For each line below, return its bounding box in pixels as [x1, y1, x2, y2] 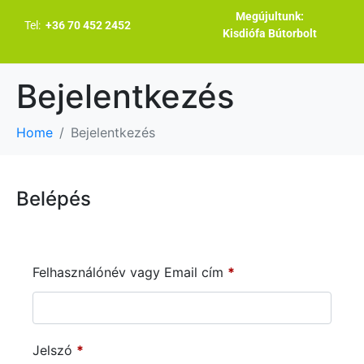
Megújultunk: [236, 10, 305, 23]
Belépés [16, 187, 91, 210]
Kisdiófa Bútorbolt [223, 27, 318, 40]
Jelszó [32, 341, 76, 358]
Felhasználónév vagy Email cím [32, 264, 227, 280]
